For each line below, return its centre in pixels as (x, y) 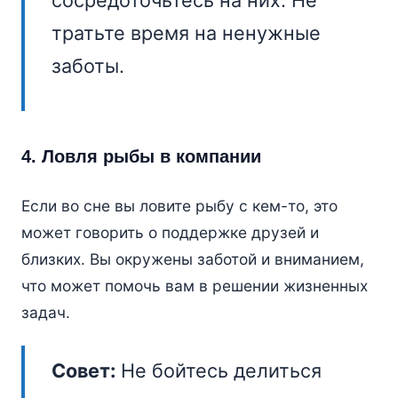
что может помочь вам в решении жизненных (194, 286)
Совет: (83, 371)
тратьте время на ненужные (186, 33)
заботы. (88, 66)
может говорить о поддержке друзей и (170, 233)
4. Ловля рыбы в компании (141, 157)
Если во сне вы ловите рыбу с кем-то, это (179, 206)
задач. (45, 313)
